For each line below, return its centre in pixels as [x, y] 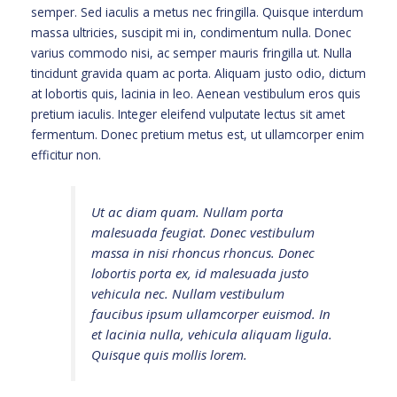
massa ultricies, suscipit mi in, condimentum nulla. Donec [191, 33]
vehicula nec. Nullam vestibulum [188, 294]
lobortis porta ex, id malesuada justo [200, 273]
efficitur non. [66, 155]
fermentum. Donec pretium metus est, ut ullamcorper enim [198, 135]
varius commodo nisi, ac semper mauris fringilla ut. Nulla [191, 53]
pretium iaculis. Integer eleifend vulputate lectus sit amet [188, 114]
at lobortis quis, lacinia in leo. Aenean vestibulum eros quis [196, 94]
